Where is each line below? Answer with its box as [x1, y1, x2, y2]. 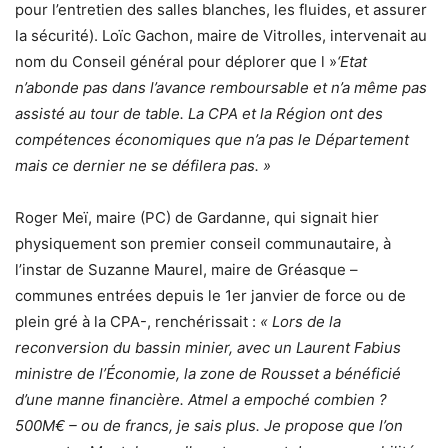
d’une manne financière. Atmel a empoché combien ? [15, 389, 387, 409]
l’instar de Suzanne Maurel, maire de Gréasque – [15, 259, 358, 279]
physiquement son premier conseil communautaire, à [15, 233, 391, 253]
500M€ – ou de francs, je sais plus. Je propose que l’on [15, 415, 403, 435]
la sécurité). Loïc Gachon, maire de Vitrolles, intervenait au [15, 25, 427, 45]
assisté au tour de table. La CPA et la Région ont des [15, 103, 383, 123]
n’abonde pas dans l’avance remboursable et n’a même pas [15, 77, 427, 97]
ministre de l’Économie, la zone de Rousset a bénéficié [15, 363, 401, 383]
